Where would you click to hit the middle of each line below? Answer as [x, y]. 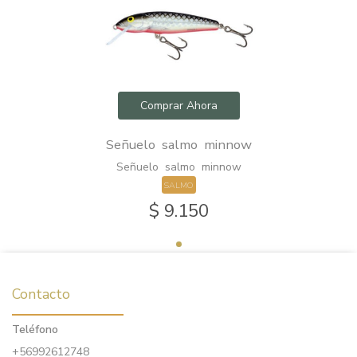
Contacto [41, 294]
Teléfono [35, 330]
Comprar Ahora [178, 106]
